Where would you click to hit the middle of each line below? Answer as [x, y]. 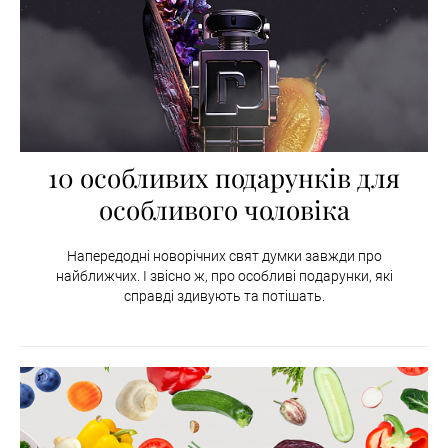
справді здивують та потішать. [224, 295]
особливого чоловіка [224, 209]
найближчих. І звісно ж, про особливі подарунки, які [224, 275]
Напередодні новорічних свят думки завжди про [224, 255]
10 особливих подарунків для [224, 177]
